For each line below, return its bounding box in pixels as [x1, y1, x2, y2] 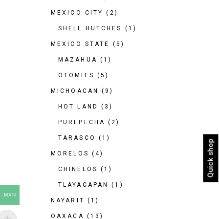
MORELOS [51, 150, 89, 157]
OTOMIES [58, 72, 94, 79]
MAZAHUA [58, 56, 97, 63]
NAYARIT [51, 197, 85, 204]
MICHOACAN [51, 88, 99, 94]
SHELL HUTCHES [58, 25, 122, 32]
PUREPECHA [58, 119, 106, 126]
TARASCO [58, 134, 96, 141]
